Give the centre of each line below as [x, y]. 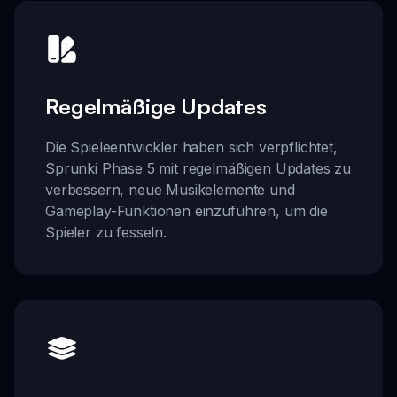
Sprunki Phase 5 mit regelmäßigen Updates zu [198, 169]
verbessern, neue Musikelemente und [170, 190]
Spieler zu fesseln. [106, 233]
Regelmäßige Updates [156, 107]
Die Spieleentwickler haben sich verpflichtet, [191, 148]
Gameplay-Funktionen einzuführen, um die [187, 211]
